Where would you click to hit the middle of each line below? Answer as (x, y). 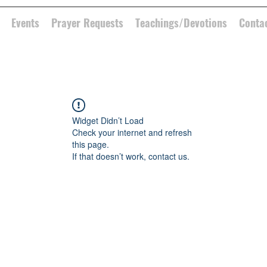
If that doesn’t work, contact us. (131, 156)
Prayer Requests (87, 23)
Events (25, 23)
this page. (91, 144)
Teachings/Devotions (181, 23)
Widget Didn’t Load (108, 120)
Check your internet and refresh (132, 132)
